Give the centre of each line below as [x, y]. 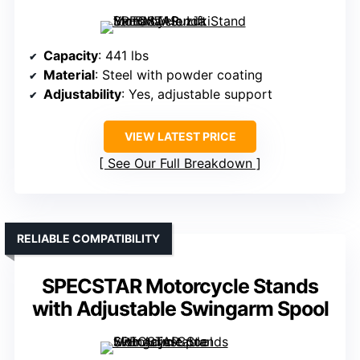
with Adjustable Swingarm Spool [180, 308]
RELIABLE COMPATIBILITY [88, 238]
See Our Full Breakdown [180, 163]
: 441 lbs [123, 55]
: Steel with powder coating [179, 74]
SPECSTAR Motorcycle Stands [180, 286]
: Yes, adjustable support [197, 94]
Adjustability [82, 94]
